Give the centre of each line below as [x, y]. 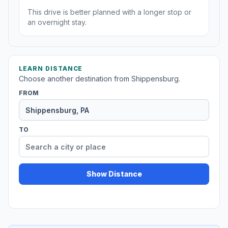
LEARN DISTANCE [51, 69]
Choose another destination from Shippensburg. [99, 79]
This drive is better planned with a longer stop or [109, 12]
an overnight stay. [57, 22]
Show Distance [114, 174]
